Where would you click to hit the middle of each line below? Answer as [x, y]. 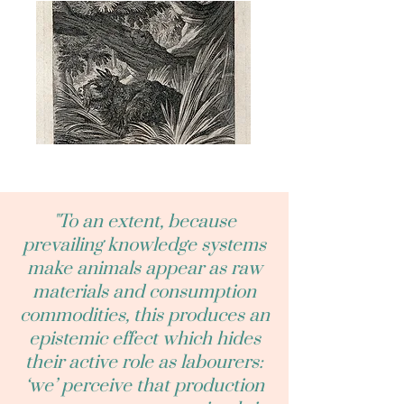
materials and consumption [144, 292]
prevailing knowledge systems [144, 245]
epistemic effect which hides [144, 339]
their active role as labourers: [144, 363]
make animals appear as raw [144, 269]
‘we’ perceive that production [144, 386]
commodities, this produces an [144, 316]
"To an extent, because [144, 222]
